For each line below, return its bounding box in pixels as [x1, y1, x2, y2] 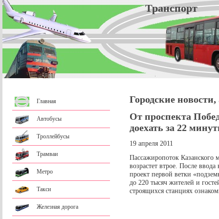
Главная [37, 98, 56, 105]
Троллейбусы [37, 133, 69, 140]
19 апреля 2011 [130, 139, 173, 148]
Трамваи [37, 151, 58, 157]
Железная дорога [37, 203, 78, 210]
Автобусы [37, 115, 62, 122]
